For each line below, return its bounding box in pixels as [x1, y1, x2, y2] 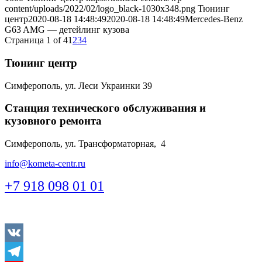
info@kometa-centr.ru [5, 158, 85, 168]
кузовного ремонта [5, 115, 102, 127]
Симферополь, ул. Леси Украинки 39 [5, 80, 152, 91]
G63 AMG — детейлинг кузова [5, 25, 129, 35]
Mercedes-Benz [185, 14, 243, 25]
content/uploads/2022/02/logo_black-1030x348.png [5, 4, 195, 14]
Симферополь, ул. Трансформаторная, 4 [5, 139, 166, 149]
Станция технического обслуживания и [5, 102, 206, 115]
